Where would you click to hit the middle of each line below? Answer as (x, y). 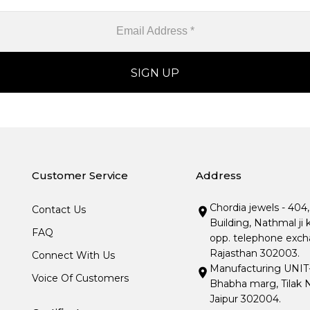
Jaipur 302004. (246, 299)
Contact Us (59, 209)
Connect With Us (74, 255)
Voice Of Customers (81, 278)
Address (219, 175)
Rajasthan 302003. (255, 253)
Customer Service (80, 175)
